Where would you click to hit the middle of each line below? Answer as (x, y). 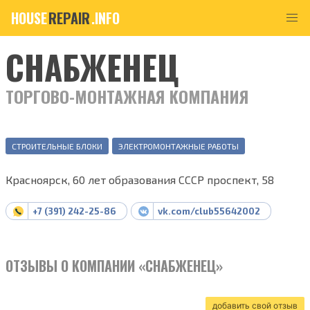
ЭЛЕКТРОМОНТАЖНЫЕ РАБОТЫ (179, 146)
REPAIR (69, 18)
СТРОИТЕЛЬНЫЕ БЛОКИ (57, 146)
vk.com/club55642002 (209, 211)
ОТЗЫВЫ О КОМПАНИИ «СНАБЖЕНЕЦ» (114, 266)
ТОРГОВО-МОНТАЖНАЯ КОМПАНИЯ (127, 96)
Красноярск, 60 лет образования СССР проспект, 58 (140, 180)
